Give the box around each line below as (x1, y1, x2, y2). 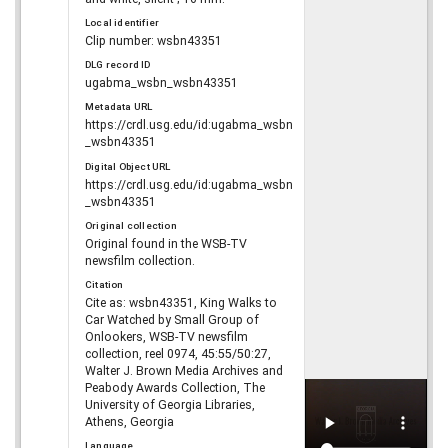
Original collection (85, 219, 177, 231)
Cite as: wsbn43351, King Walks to (85, 295, 277, 310)
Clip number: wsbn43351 (85, 34, 222, 49)
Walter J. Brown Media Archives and (85, 363, 283, 378)
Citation (85, 278, 124, 290)
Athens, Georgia (85, 414, 174, 429)
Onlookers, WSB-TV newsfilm (85, 329, 248, 344)
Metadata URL (85, 101, 153, 113)
